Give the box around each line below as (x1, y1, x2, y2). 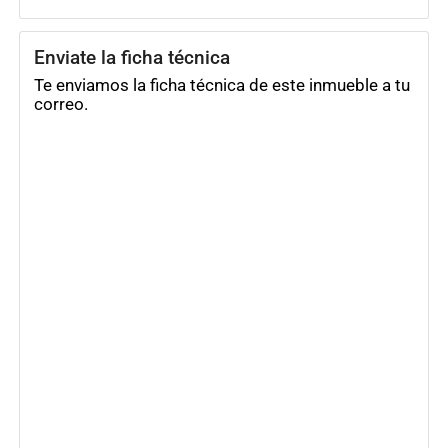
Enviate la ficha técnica (33, 45, 230, 69)
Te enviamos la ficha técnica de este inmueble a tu (33, 74, 410, 95)
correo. (33, 93, 88, 114)
